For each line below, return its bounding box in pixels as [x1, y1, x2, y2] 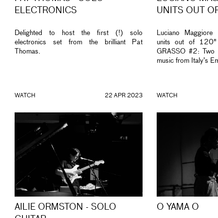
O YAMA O [157, 203, 199, 212]
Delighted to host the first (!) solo [15, 30, 143, 37]
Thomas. [15, 48, 42, 55]
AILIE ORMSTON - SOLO [15, 203, 116, 212]
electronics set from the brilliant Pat [15, 39, 143, 46]
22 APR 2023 [104, 93, 143, 99]
